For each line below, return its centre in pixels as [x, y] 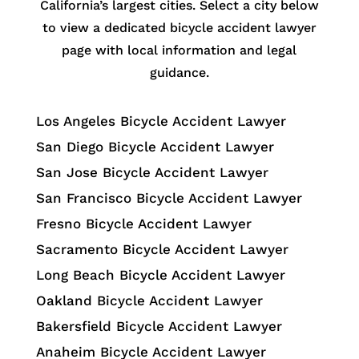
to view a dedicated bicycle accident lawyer [179, 27]
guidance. [179, 72]
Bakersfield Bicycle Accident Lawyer [159, 326]
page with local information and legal [179, 50]
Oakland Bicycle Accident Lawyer [149, 300]
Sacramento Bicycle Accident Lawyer [162, 249]
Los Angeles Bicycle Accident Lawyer [161, 121]
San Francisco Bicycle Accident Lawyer [169, 198]
